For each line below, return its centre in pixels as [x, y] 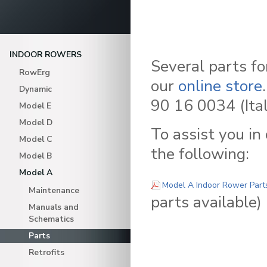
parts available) [206, 202]
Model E [35, 106]
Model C [36, 139]
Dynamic [35, 89]
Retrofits [46, 252]
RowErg [35, 72]
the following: [200, 154]
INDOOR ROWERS [46, 55]
